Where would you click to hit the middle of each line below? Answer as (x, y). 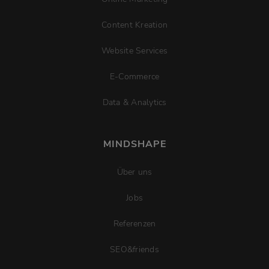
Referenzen (134, 224)
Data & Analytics (134, 103)
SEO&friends (134, 250)
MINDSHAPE (134, 144)
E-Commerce (134, 77)
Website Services (134, 51)
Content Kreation (134, 25)
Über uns (134, 172)
